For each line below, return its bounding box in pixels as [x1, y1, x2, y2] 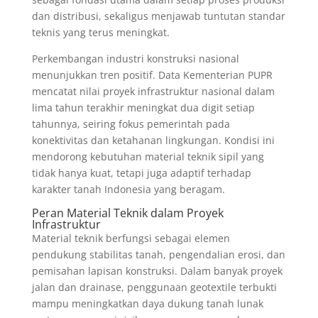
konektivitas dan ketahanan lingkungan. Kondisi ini [31, 133, 275, 148]
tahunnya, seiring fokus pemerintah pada [31, 117, 230, 131]
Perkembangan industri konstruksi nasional [31, 52, 239, 66]
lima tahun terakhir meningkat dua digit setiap [31, 101, 255, 115]
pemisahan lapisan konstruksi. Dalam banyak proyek [31, 264, 283, 278]
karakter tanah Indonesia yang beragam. [31, 182, 225, 197]
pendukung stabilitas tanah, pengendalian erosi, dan [31, 248, 285, 262]
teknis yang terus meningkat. [31, 26, 170, 40]
